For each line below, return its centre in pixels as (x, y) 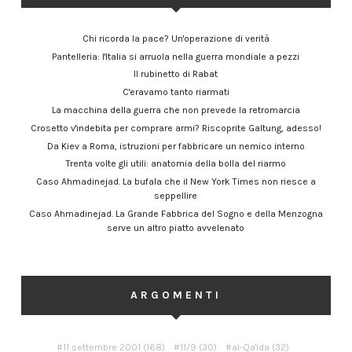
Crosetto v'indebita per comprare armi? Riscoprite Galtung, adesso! (176, 128)
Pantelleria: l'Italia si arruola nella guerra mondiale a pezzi (176, 56)
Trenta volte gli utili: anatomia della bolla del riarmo (176, 164)
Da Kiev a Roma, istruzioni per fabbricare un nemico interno (176, 146)
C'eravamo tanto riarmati (176, 92)
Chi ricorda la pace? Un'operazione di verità (176, 38)
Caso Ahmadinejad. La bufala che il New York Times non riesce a (176, 182)
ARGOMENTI (176, 295)
